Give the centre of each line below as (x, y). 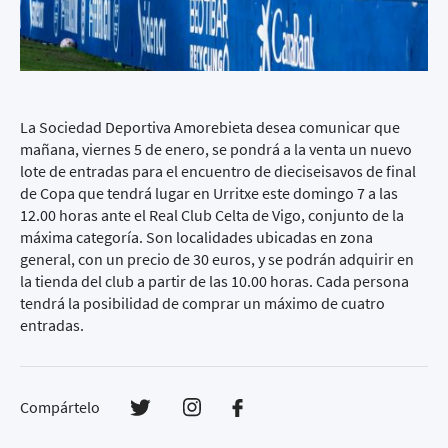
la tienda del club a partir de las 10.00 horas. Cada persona (214, 281)
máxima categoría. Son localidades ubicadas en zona (196, 237)
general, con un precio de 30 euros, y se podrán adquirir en (217, 259)
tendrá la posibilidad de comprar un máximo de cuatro (202, 303)
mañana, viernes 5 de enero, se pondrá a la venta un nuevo (216, 149)
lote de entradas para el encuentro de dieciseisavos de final (218, 171)
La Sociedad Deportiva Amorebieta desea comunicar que (210, 127)
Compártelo (60, 407)
